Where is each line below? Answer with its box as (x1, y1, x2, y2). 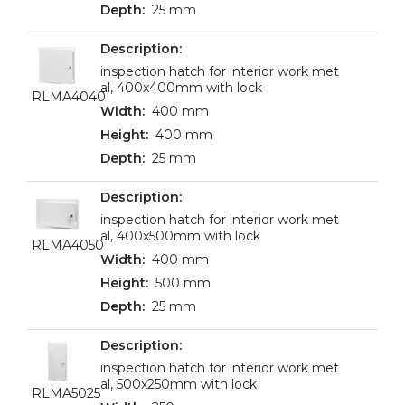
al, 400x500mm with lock (100, 228, 260, 244)
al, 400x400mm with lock (100, 80, 262, 96)
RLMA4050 (32, 237, 104, 253)
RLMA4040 (32, 89, 106, 105)
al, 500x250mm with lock (100, 376, 257, 392)
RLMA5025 (32, 385, 100, 401)
